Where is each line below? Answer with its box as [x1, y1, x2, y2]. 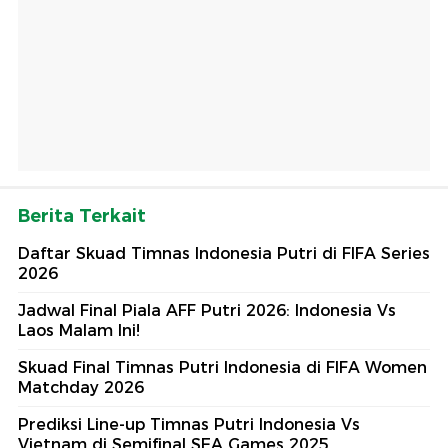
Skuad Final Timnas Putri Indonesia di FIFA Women [18, 358, 427, 378]
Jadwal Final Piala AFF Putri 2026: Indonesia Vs [18, 301, 396, 321]
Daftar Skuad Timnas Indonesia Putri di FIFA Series [18, 244, 430, 264]
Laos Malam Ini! [18, 321, 140, 341]
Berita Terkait [18, 205, 146, 228]
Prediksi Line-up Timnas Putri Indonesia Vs [18, 415, 360, 435]
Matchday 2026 [18, 378, 144, 398]
